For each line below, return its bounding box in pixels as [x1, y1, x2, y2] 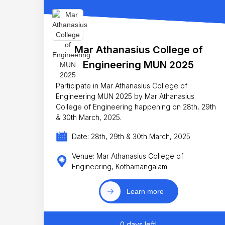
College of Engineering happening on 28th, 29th [56, 102, 216, 111]
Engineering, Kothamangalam [71, 162, 167, 171]
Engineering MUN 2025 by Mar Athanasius [56, 91, 194, 100]
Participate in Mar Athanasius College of [56, 81, 187, 90]
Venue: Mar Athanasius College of [71, 151, 183, 160]
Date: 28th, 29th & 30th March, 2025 [71, 132, 190, 141]
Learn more [126, 187, 164, 196]
